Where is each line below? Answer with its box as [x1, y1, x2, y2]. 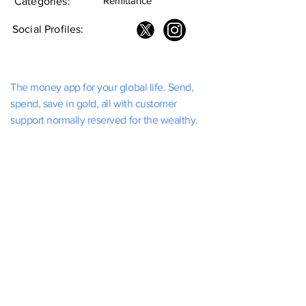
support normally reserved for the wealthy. [10, 114, 198, 126]
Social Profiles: [12, 23, 84, 35]
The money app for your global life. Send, [10, 81, 194, 93]
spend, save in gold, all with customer [10, 98, 177, 109]
